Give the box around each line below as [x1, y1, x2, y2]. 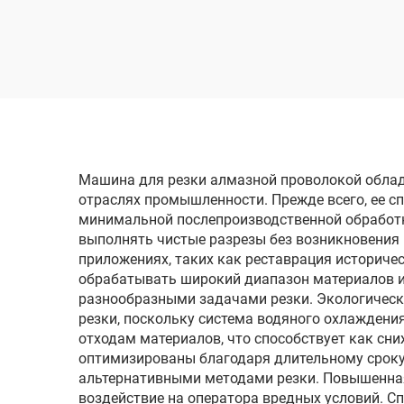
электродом [137, 51, 263, 77]
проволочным [126, 22, 274, 47]
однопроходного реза [88, 81, 312, 106]
